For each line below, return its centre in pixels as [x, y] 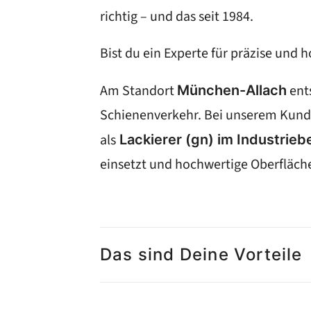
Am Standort [138, 91]
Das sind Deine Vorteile [201, 254]
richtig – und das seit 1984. [177, 17]
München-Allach [232, 90]
